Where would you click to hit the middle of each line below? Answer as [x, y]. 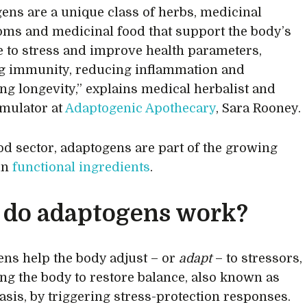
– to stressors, [257, 259]
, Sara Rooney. [259, 109]
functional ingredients [82, 168]
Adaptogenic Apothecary [141, 109]
